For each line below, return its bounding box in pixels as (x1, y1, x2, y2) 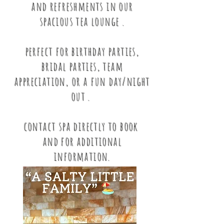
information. (54, 148, 111, 164)
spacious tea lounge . (39, 13, 125, 29)
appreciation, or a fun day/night (14, 73, 150, 89)
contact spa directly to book (23, 118, 141, 134)
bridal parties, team (41, 58, 123, 74)
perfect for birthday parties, (25, 43, 140, 59)
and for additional (42, 133, 122, 149)
